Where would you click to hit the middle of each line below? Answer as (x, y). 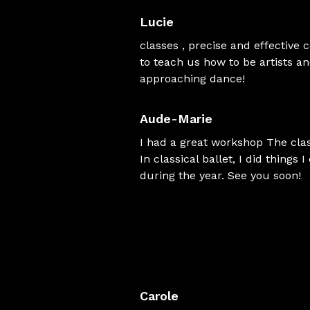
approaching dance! (192, 79)
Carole (159, 296)
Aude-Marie (176, 119)
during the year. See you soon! (220, 175)
